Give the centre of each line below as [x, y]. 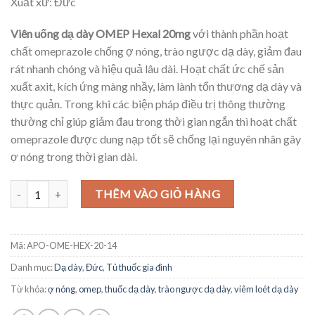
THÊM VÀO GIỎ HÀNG [158, 194]
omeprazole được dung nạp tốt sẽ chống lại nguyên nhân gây [156, 139]
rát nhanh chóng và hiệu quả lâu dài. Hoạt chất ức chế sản [147, 69]
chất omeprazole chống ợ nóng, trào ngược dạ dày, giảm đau [156, 51]
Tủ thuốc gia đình [139, 268]
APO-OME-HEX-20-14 [72, 246]
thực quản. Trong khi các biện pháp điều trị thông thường [148, 104]
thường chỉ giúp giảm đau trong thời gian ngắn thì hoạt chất [154, 122]
